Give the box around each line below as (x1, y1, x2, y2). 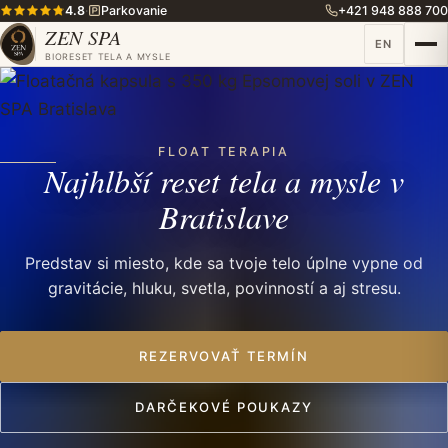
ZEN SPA (45, 24, 122, 51)
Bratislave (158, 195, 290, 239)
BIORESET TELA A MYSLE (45, 50, 171, 62)
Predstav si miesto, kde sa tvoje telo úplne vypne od (25, 253, 423, 274)
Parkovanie (101, 3, 167, 18)
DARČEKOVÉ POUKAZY (135, 399, 313, 416)
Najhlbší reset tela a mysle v (44, 159, 404, 203)
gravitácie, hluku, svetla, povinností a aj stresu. (47, 278, 401, 299)
